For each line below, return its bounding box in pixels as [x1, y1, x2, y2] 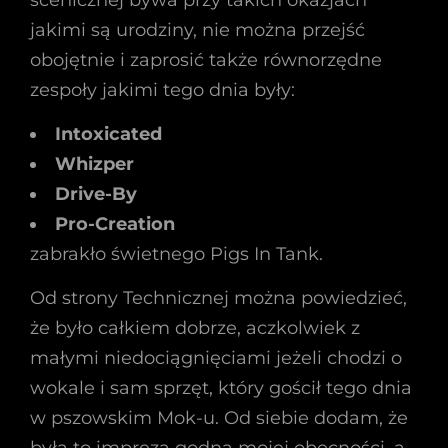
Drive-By [55, 183, 137, 205]
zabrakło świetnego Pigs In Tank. [30, 243, 323, 265]
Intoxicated [55, 123, 162, 145]
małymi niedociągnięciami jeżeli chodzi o [30, 347, 402, 369]
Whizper [55, 153, 134, 175]
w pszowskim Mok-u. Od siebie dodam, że [30, 407, 408, 429]
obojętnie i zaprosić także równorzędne [30, 49, 382, 71]
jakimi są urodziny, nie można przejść [30, 19, 365, 41]
